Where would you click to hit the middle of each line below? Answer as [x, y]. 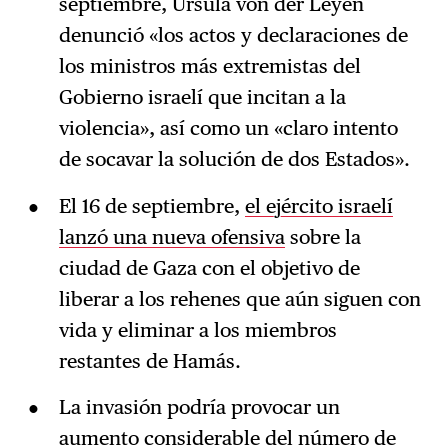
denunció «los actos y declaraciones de [233, 34]
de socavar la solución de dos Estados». [234, 158]
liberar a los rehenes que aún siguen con [239, 298]
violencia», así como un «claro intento [228, 127]
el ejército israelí [318, 205]
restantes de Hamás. [149, 360]
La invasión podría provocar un [199, 407]
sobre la [322, 236]
